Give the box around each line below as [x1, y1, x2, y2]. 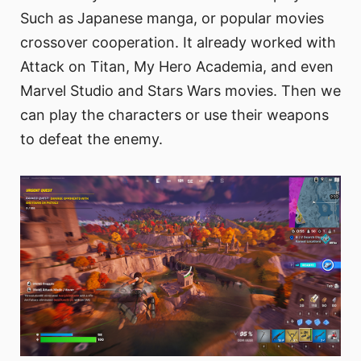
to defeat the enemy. [20, 130, 163, 147]
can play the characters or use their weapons [20, 106, 329, 123]
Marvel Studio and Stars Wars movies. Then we [20, 81, 341, 99]
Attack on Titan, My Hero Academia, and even [20, 57, 334, 75]
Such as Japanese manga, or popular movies [20, 9, 324, 27]
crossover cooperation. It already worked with [20, 33, 336, 51]
